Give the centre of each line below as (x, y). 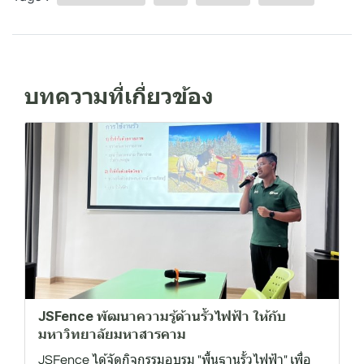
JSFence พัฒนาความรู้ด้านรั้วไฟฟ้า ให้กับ (162, 316)
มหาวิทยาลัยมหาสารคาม (112, 334)
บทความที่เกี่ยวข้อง (119, 97)
